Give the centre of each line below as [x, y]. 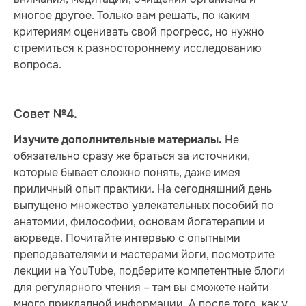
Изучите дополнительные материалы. [118, 140]
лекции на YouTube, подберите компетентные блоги [149, 271]
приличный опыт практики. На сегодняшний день [143, 189]
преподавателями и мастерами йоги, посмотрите [144, 255]
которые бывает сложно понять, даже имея [127, 173]
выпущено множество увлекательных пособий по [144, 206]
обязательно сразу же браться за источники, [132, 156]
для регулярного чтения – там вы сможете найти [141, 288]
